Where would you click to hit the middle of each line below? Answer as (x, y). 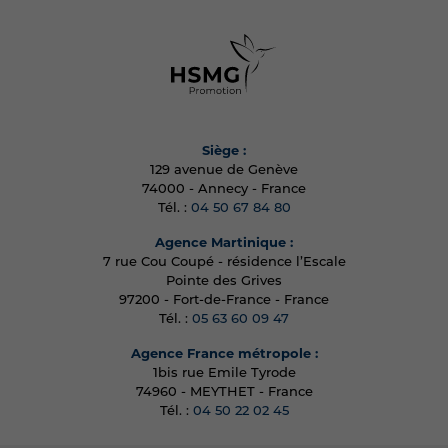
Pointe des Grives (224, 282)
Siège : (224, 152)
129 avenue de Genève (224, 171)
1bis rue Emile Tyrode (224, 374)
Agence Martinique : (224, 244)
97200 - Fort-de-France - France (224, 301)
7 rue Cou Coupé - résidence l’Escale (224, 263)
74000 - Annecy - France (224, 190)
